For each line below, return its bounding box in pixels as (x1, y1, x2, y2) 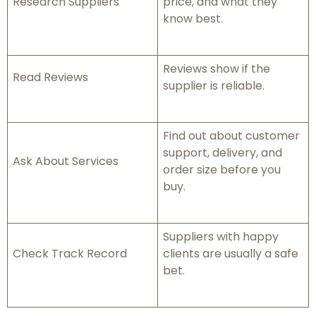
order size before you (163, 161, 281, 178)
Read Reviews (13, 68, 88, 85)
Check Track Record (13, 245, 127, 262)
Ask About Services (13, 152, 119, 169)
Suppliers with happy (163, 228, 279, 245)
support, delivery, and (163, 144, 282, 161)
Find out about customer (163, 127, 300, 144)
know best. (163, 10, 223, 27)
